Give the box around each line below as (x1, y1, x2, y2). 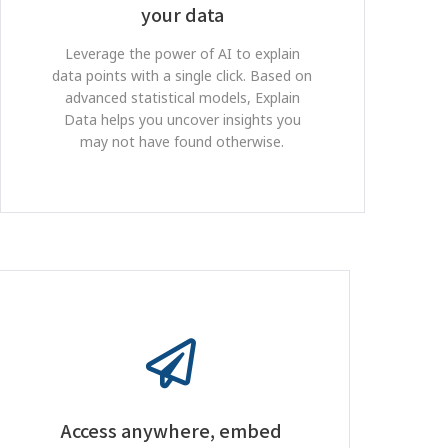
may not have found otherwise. (80, 132, 285, 151)
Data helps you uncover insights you (63, 110, 301, 129)
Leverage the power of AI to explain (64, 44, 300, 63)
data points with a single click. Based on (52, 66, 313, 85)
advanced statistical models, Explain (64, 88, 300, 107)
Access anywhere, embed (60, 417, 282, 443)
